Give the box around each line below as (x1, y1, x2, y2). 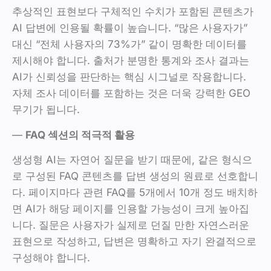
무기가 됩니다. (12, 103, 80, 116)
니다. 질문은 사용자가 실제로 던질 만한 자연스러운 (12, 219, 249, 232)
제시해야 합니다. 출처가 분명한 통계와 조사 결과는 (12, 54, 249, 67)
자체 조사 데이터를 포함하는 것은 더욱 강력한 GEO (12, 87, 250, 100)
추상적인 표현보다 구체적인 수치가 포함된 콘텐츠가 (12, 5, 253, 18)
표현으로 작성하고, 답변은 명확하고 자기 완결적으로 (12, 235, 256, 248)
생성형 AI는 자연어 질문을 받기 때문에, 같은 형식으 (12, 154, 252, 166)
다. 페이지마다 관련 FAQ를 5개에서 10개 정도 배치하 (12, 186, 258, 199)
